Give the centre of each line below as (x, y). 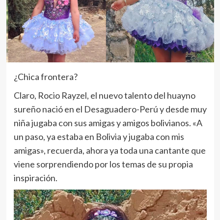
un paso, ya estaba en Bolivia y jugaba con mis (99, 136)
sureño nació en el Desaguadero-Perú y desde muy (110, 109)
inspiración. (35, 178)
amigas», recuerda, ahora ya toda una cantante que (110, 150)
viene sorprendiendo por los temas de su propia (103, 164)
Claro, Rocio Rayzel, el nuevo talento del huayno (104, 95)
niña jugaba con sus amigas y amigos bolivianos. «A (108, 123)
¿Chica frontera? (45, 76)
